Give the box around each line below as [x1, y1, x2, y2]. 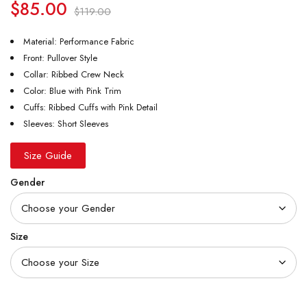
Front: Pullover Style [23, 51, 97, 64]
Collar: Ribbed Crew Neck [23, 68, 124, 81]
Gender [10, 175, 45, 189]
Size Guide [24, 148, 72, 163]
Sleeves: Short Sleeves [23, 117, 108, 130]
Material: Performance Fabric [23, 35, 134, 48]
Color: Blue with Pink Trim [23, 84, 121, 97]
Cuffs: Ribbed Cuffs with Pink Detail [23, 101, 158, 114]
